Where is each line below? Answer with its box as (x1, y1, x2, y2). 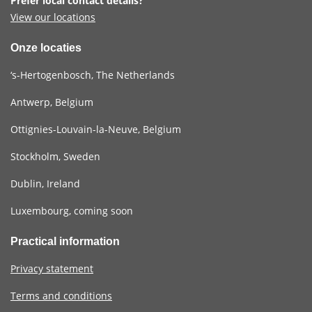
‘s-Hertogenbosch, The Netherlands (10, 68, 175, 81)
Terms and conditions (10, 288, 112, 302)
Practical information (10, 235, 120, 247)
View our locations (10, 10, 95, 24)
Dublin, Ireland (10, 176, 80, 190)
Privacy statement (10, 261, 93, 275)
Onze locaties (10, 41, 81, 54)
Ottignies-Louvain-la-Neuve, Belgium (10, 122, 181, 136)
